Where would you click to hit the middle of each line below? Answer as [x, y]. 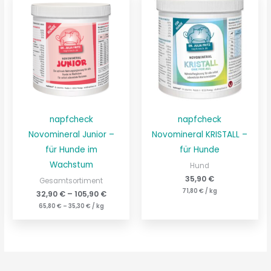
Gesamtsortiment [71, 181]
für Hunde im [71, 150]
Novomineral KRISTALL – [200, 135]
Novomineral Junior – [71, 135]
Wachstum [71, 165]
